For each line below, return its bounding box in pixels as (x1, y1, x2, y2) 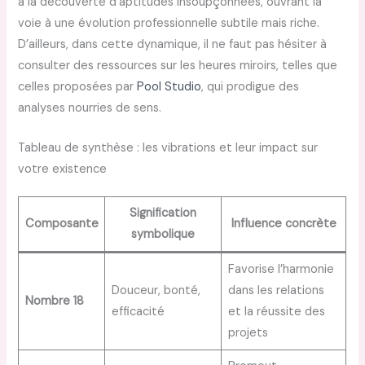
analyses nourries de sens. (18, 99, 162, 116)
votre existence (18, 161, 108, 178)
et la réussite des (227, 304, 325, 320)
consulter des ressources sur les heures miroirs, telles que (18, 57, 338, 73)
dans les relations (227, 283, 324, 299)
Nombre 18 (24, 293, 84, 310)
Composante (24, 216, 99, 232)
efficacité (111, 304, 165, 320)
